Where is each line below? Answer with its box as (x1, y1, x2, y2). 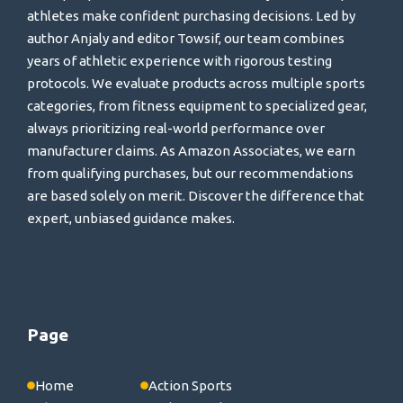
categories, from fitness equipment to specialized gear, (27, 98, 367, 114)
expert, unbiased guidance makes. (27, 210, 235, 227)
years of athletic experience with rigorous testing (27, 53, 332, 69)
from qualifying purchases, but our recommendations (27, 166, 354, 182)
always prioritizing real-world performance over (27, 121, 325, 137)
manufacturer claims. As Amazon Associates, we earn (27, 143, 355, 159)
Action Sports (148, 377, 232, 393)
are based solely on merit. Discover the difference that (27, 188, 364, 204)
